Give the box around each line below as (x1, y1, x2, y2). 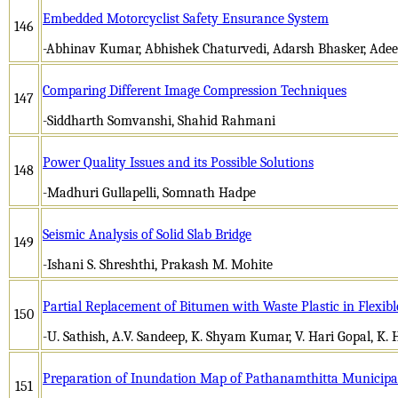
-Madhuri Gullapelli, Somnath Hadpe (43, 184, 256, 201)
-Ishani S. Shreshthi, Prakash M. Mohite (43, 256, 273, 273)
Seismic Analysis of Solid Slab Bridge (43, 226, 251, 243)
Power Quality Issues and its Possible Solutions (43, 154, 314, 171)
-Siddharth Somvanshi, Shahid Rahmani (43, 112, 275, 129)
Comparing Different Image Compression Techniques (43, 82, 346, 99)
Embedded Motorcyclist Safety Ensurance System (43, 10, 329, 27)
